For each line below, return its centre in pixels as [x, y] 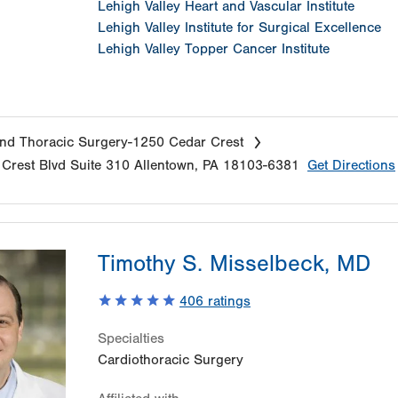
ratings [227, 302]
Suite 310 [100, 166]
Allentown [164, 166]
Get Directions [351, 166]
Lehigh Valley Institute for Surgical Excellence [239, 28]
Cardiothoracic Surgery [171, 360]
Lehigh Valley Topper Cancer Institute [214, 49]
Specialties [131, 339]
